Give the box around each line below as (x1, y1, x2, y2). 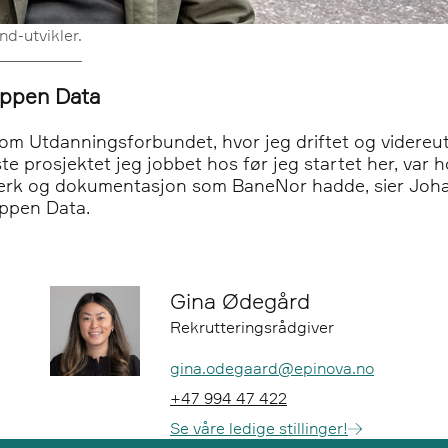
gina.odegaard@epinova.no (170, 358, 374, 379)
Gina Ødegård (170, 287, 310, 315)
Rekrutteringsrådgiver (170, 317, 334, 338)
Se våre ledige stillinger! (170, 418, 348, 439)
